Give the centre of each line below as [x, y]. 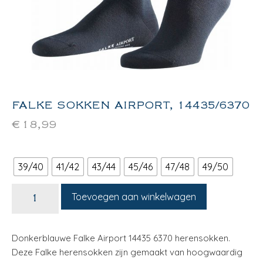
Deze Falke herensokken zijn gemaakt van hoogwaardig [127, 252]
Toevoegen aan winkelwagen [134, 197]
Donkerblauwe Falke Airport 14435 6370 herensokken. [121, 238]
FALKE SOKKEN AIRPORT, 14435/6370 [131, 106]
